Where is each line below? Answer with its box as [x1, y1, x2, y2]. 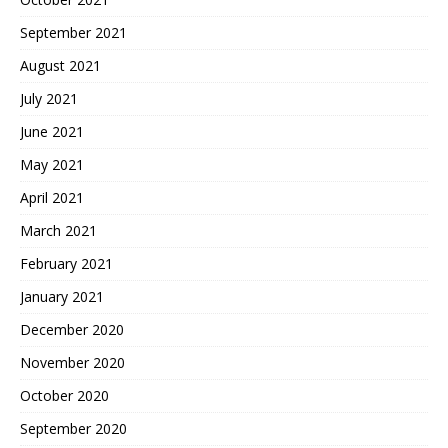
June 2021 [20, 122, 84, 142]
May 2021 [20, 155, 84, 175]
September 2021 [20, 23, 127, 43]
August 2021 [20, 56, 101, 76]
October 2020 [20, 386, 109, 406]
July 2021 [20, 89, 78, 109]
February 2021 [20, 254, 113, 274]
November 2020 [20, 353, 125, 373]
